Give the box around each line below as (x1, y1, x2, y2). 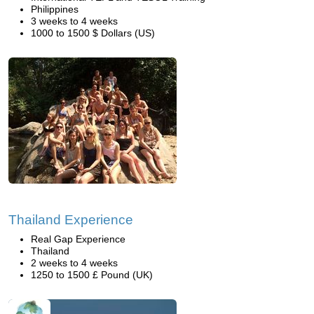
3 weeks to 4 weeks (31, 15, 118, 27)
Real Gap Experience (31, 233, 125, 245)
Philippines (31, 4, 78, 15)
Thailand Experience (8, 212, 133, 227)
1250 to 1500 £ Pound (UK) (31, 269, 153, 280)
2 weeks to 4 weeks (31, 257, 118, 268)
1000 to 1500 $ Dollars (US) (31, 27, 155, 39)
